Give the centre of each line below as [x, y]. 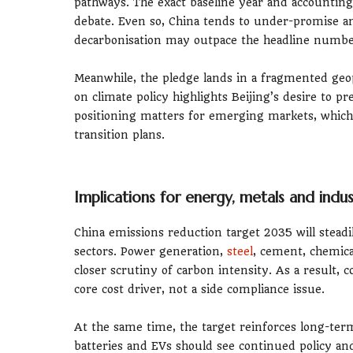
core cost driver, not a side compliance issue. [199, 289]
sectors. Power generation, [150, 251]
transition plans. [119, 134]
